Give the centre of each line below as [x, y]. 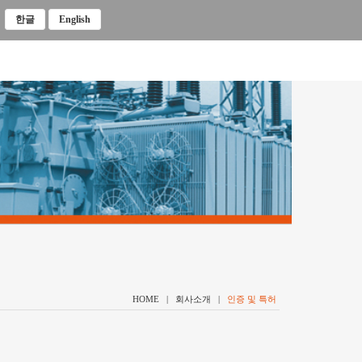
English [75, 19]
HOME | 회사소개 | [180, 299]
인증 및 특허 [252, 299]
